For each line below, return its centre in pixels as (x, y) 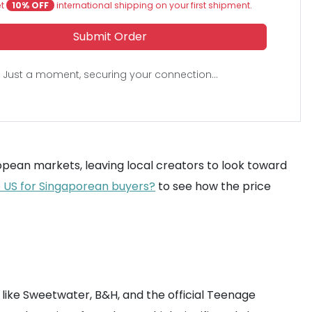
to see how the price (213, 186)
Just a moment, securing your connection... (110, 75)
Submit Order (110, 37)
